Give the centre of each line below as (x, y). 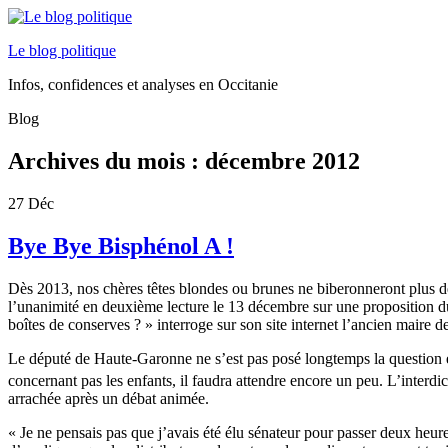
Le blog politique (62, 50)
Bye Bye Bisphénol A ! (121, 245)
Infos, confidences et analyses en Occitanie (143, 84)
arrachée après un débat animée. (108, 398)
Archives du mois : (106, 160)
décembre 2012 (282, 160)
